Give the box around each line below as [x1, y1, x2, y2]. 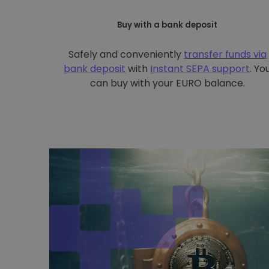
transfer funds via [183, 47, 267, 61]
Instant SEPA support [150, 62, 250, 76]
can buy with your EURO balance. [89, 76, 245, 90]
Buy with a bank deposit [117, 19, 218, 31]
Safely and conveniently [68, 47, 184, 61]
